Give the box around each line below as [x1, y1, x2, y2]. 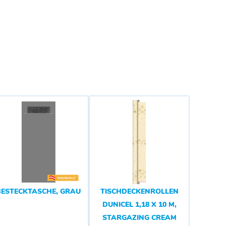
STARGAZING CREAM [102, 213, 177, 222]
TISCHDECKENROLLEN [100, 187, 179, 196]
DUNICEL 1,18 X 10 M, [102, 200, 177, 209]
